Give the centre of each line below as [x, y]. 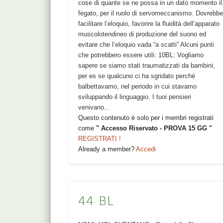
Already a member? [107, 149]
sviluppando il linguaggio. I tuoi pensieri [135, 97]
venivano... [94, 107]
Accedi [146, 149]
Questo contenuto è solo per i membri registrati [146, 117]
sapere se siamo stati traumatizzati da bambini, [147, 65]
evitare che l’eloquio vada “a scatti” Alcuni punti [146, 44]
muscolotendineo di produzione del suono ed [142, 34]
